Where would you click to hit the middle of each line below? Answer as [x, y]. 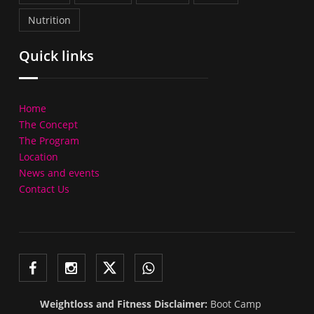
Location [38, 156]
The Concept [48, 124]
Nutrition [49, 20]
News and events [59, 172]
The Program [49, 140]
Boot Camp [234, 303]
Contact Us [44, 189]
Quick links [56, 55]
